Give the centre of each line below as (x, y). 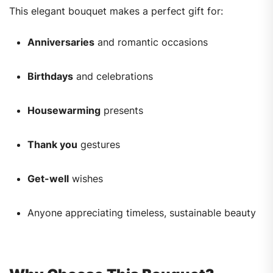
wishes (86, 179)
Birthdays (50, 76)
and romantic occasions (151, 42)
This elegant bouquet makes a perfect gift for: (116, 11)
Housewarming (64, 111)
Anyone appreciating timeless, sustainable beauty (142, 213)
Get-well (48, 179)
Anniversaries (61, 42)
